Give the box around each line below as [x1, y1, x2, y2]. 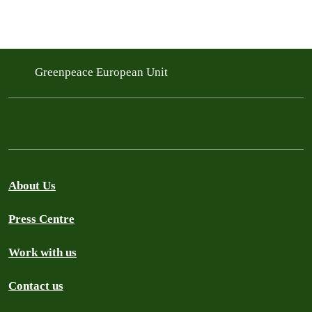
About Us [8, 179, 56, 192]
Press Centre [8, 212, 75, 226]
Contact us [8, 279, 63, 292]
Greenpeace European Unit [35, 65, 171, 79]
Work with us [8, 246, 77, 259]
